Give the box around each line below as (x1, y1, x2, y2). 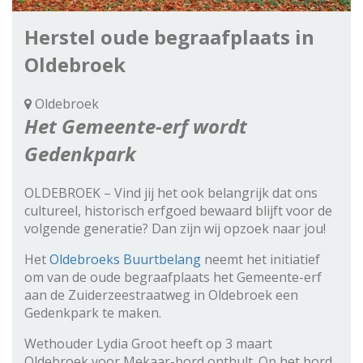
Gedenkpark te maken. (24, 304, 161, 322)
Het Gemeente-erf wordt (24, 113, 247, 140)
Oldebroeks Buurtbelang (49, 250, 201, 269)
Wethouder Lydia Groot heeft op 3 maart (24, 335, 272, 353)
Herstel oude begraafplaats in (24, 23, 314, 51)
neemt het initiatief (201, 250, 320, 269)
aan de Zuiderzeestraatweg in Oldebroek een (24, 286, 298, 305)
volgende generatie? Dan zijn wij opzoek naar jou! (24, 220, 326, 238)
